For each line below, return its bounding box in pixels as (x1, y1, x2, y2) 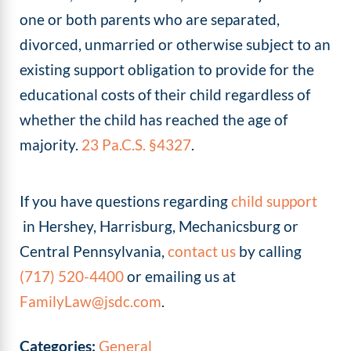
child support (231, 191, 318, 210)
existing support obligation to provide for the (20, 60, 315, 79)
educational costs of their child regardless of (20, 85, 311, 104)
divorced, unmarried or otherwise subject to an (20, 35, 331, 54)
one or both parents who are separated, (20, 10, 280, 29)
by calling (236, 241, 306, 260)
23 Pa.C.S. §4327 (78, 136, 192, 154)
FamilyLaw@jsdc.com (20, 291, 162, 310)
